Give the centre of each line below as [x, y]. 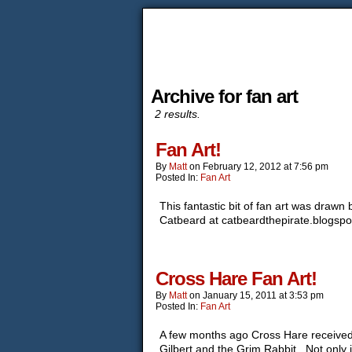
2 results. [178, 114]
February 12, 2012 [242, 167]
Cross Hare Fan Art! [236, 279]
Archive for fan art [224, 96]
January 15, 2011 [240, 295]
